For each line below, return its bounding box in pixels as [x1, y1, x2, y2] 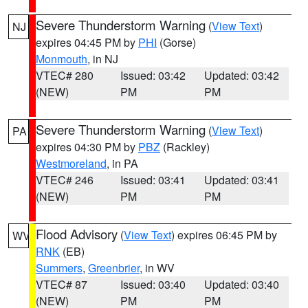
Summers [36, 260, 82, 276]
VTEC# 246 [36, 172, 93, 188]
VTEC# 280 [36, 67, 93, 83]
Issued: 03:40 [120, 276, 186, 292]
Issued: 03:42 [120, 67, 186, 83]
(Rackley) [160, 139, 210, 155]
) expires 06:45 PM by [171, 227, 277, 243]
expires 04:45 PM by [36, 34, 138, 50]
